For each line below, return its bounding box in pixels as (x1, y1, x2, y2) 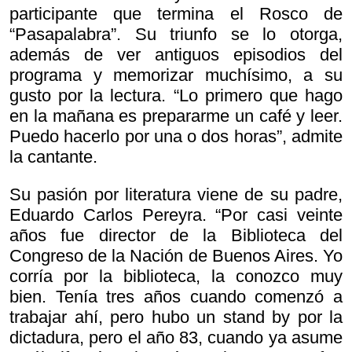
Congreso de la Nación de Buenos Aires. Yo (9, 245, 343, 266)
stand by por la (222, 306, 343, 327)
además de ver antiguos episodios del (9, 44, 343, 64)
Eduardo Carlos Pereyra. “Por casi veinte (9, 204, 343, 225)
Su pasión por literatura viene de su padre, (9, 184, 343, 204)
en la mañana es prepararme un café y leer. (9, 105, 343, 126)
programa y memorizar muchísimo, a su (9, 64, 343, 85)
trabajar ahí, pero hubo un (9, 306, 223, 327)
